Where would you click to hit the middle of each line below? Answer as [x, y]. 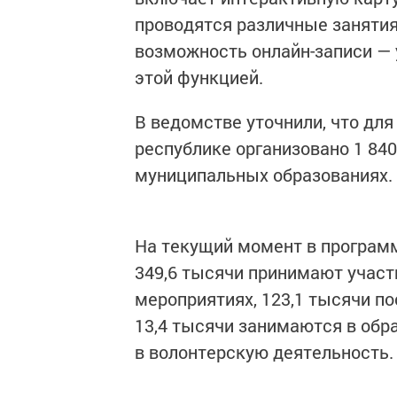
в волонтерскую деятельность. [264, 352]
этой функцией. [199, 77]
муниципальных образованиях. [264, 175]
